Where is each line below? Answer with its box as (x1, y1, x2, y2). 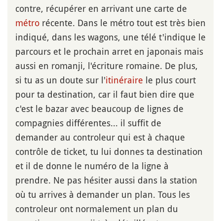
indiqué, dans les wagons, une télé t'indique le (15, 31, 206, 43)
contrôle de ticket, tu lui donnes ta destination (15, 146, 203, 158)
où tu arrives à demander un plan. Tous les (15, 188, 190, 201)
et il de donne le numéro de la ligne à (15, 160, 169, 172)
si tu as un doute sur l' (15, 74, 106, 86)
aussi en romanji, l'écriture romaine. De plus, (15, 60, 198, 72)
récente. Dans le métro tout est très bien (39, 17, 206, 29)
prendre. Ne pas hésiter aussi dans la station (15, 174, 197, 186)
